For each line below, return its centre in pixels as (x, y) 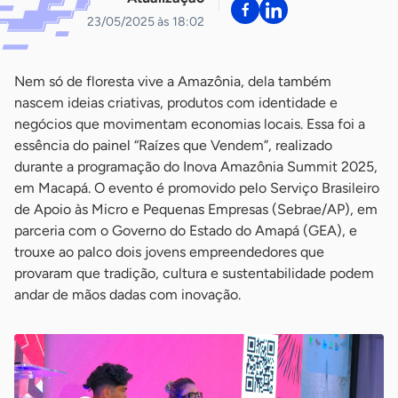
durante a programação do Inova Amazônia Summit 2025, (196, 167)
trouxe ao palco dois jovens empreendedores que (169, 252)
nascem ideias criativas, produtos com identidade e (176, 103)
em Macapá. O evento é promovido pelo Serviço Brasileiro (197, 188)
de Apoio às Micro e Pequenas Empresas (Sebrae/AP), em (196, 210)
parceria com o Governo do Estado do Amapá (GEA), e (186, 231)
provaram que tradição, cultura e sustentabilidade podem (194, 274)
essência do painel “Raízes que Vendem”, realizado (173, 146)
